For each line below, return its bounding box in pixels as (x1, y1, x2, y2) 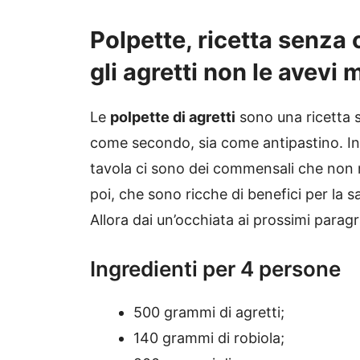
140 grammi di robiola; (133, 329, 284, 347)
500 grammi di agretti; (133, 304, 284, 321)
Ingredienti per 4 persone (90, 256, 341, 282)
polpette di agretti (110, 108, 235, 126)
